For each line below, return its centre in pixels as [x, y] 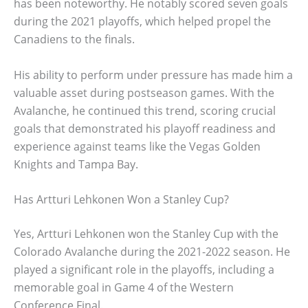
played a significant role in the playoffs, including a [144, 270]
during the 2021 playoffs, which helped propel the [142, 21]
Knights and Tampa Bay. [76, 164]
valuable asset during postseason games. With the [144, 92]
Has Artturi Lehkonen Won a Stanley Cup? [121, 200]
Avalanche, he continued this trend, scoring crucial [145, 110]
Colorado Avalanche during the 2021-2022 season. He [152, 252]
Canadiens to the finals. [74, 39]
